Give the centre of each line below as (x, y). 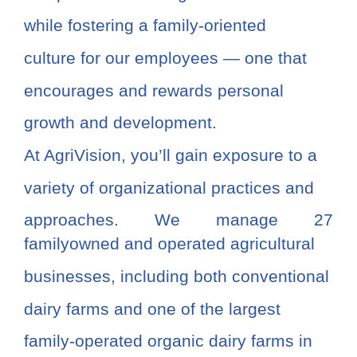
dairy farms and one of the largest (152, 308)
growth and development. (120, 123)
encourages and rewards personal (154, 90)
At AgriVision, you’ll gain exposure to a (171, 155)
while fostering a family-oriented (145, 25)
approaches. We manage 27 (178, 220)
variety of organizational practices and (169, 187)
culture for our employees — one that (165, 58)
